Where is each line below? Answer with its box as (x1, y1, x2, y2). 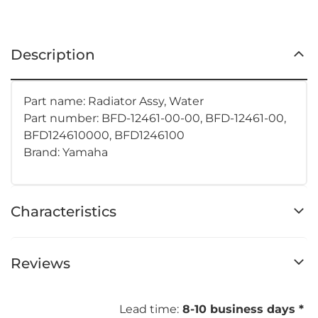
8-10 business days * (179, 302, 307, 317)
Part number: (23, 111, 102, 125)
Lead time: (119, 302, 179, 317)
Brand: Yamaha (23, 145, 108, 159)
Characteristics (11, 202, 116, 220)
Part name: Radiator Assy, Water (23, 94, 204, 108)
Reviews (11, 254, 70, 272)
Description (11, 45, 95, 63)
